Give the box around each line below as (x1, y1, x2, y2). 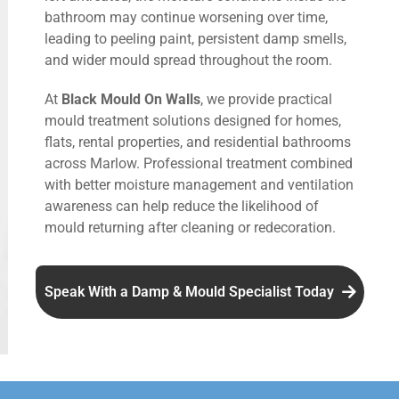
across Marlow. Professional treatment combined (45, 154, 353, 172)
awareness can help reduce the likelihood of (45, 197, 319, 215)
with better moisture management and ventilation (45, 175, 354, 193)
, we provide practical (200, 90, 332, 108)
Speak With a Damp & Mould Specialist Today (44, 282, 338, 300)
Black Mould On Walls (61, 90, 200, 108)
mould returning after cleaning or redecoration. (45, 218, 336, 236)
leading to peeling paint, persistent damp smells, (45, 29, 346, 47)
